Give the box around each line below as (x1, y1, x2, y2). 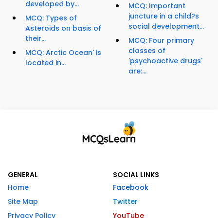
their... (25, 34, 46, 44)
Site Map (8, 197, 38, 207)
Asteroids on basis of (25, 23, 101, 34)
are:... (128, 66, 146, 76)
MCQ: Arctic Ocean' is (25, 48, 101, 58)
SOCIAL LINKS (113, 170, 159, 180)
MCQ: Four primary (128, 36, 194, 46)
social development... (128, 21, 204, 32)
